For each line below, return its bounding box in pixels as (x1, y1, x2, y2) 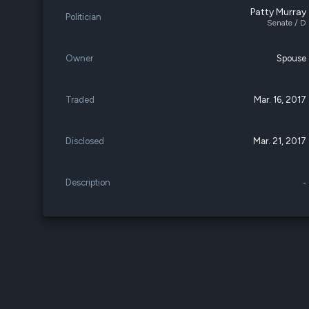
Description (66, 177, 110, 188)
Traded (66, 94, 94, 105)
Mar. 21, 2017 (253, 136, 307, 146)
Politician (66, 12, 101, 22)
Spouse (277, 53, 307, 63)
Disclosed (66, 136, 104, 146)
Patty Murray (250, 6, 307, 18)
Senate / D (267, 18, 307, 28)
